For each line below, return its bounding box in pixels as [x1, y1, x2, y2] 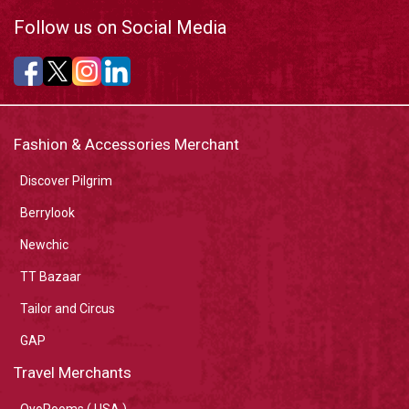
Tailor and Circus [20, 300, 115, 316]
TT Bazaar [20, 268, 81, 284]
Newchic [20, 236, 68, 252]
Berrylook [20, 204, 75, 220]
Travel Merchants [14, 362, 131, 382]
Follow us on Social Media [14, 16, 226, 38]
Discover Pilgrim [20, 173, 112, 188]
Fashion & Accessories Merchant [14, 134, 239, 153]
